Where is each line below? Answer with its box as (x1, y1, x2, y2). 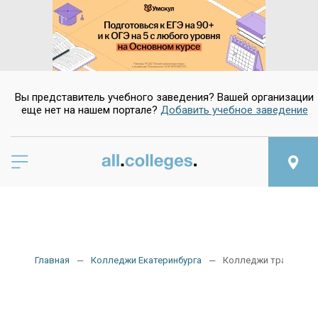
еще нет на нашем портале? (21, 104, 160, 116)
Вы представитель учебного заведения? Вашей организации (15, 91, 314, 104)
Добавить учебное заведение (160, 104, 308, 116)
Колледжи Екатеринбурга (91, 255, 202, 266)
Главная (35, 255, 70, 266)
